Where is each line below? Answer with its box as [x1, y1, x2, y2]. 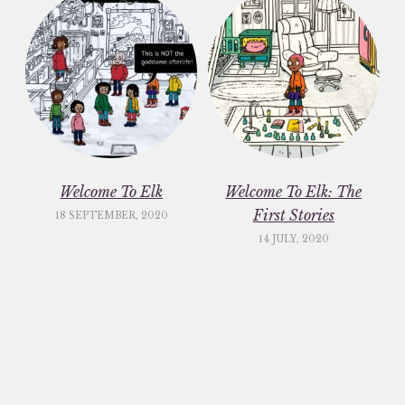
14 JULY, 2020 [258, 232, 329, 245]
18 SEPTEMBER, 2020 [54, 209, 168, 221]
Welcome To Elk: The [225, 182, 363, 201]
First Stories [252, 205, 334, 224]
